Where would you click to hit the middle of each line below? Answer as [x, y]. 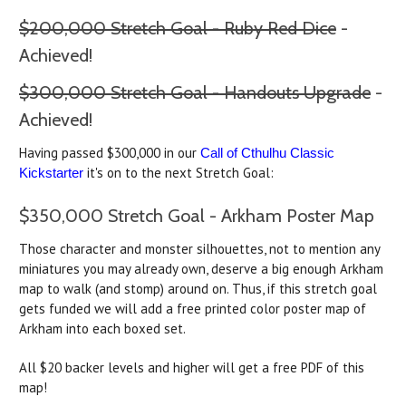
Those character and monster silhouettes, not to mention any [199, 249]
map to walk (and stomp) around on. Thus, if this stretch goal [198, 289]
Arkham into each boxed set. [104, 329]
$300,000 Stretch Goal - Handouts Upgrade [195, 93]
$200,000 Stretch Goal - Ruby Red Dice [178, 29]
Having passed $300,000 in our [110, 153]
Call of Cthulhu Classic [267, 153]
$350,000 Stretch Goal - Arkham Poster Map [197, 216]
